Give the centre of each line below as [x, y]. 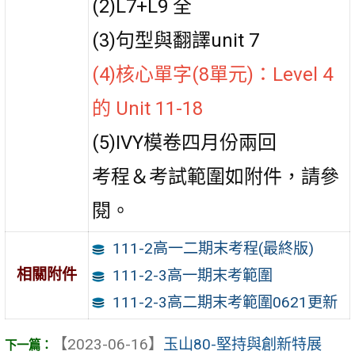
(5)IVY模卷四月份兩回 [185, 142]
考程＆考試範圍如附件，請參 [216, 176]
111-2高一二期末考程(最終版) [213, 248]
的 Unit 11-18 [148, 108]
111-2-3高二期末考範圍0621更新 [225, 302]
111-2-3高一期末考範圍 [192, 275]
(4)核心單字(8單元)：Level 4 [213, 74]
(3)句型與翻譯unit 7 [176, 40]
